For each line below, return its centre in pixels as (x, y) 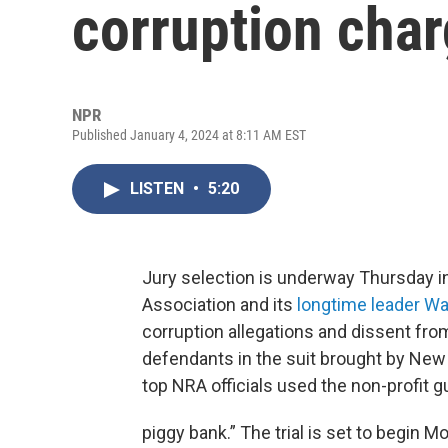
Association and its (219, 304)
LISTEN (159, 188)
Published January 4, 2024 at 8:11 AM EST (189, 135)
